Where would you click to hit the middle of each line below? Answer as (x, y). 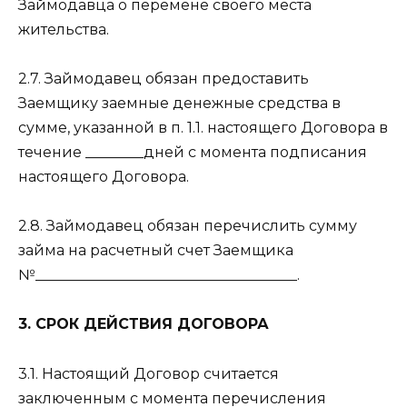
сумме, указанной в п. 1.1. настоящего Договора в (203, 128)
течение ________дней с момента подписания (193, 153)
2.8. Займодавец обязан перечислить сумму (188, 226)
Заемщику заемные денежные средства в (179, 104)
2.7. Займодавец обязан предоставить (164, 79)
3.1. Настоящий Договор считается (149, 373)
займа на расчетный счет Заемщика (156, 251)
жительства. (64, 29)
